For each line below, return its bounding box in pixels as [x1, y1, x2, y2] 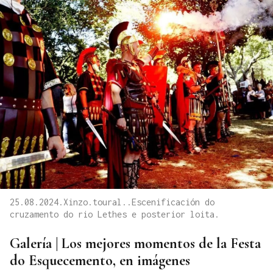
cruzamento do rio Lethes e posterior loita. [10, 208, 219, 219]
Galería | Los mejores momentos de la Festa [10, 234, 261, 252]
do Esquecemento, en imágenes [10, 251, 190, 269]
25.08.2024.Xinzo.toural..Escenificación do [10, 196, 214, 207]
